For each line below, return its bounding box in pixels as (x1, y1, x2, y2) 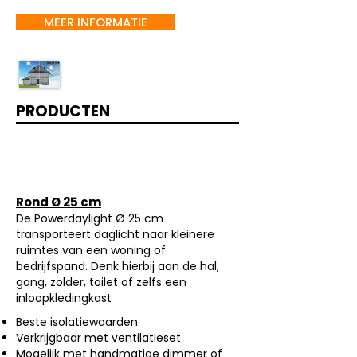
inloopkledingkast (16, 290, 112, 306)
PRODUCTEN (16, 100, 110, 122)
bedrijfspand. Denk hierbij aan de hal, (16, 258, 219, 274)
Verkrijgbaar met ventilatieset (16, 330, 181, 346)
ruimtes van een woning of (16, 242, 166, 258)
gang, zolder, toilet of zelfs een (16, 274, 186, 290)
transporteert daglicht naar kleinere (16, 226, 214, 242)
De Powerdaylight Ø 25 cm (16, 210, 163, 226)
